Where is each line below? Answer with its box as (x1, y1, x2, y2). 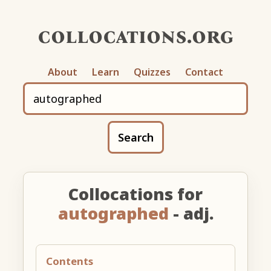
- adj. (168, 201, 214, 224)
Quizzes (134, 65, 171, 79)
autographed (57, 201, 169, 224)
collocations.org (38, 22, 233, 49)
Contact (185, 65, 223, 79)
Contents (46, 253, 94, 268)
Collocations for (68, 182, 203, 205)
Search (117, 129, 154, 145)
